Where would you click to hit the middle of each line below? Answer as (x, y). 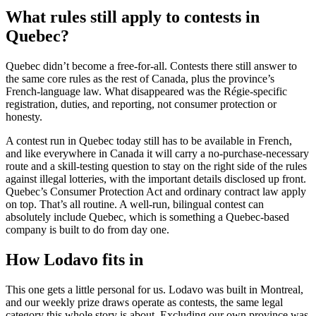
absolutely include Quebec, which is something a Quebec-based (147, 217)
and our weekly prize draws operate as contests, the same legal (144, 302)
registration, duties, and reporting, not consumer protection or (141, 104)
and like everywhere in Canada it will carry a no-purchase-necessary (157, 153)
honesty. (24, 116)
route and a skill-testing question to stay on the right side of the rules (156, 166)
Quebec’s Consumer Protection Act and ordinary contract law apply (156, 191)
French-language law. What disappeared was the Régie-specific (146, 91)
